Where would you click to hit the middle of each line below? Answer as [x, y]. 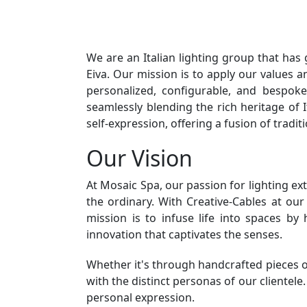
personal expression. [140, 297]
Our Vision [139, 158]
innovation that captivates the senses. [184, 234]
